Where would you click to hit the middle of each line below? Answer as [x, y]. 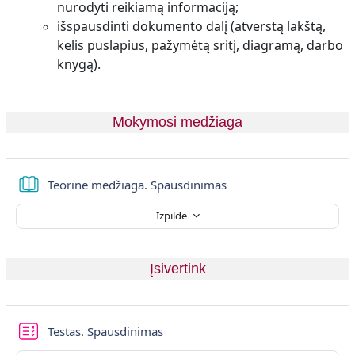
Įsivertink [177, 268]
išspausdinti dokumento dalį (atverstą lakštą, [191, 26]
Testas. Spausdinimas [105, 331]
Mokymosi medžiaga [177, 122]
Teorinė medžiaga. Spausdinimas [137, 184]
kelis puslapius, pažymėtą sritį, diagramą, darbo [200, 45]
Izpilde [172, 216]
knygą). [79, 64]
